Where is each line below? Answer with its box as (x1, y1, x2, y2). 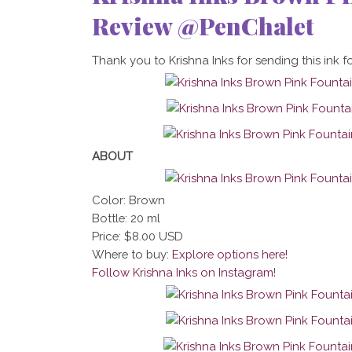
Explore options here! (171, 247, 288, 262)
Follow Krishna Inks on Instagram (91, 266, 273, 280)
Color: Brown (91, 193, 165, 207)
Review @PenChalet (91, 10, 314, 42)
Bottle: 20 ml (91, 211, 160, 225)
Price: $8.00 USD (91, 229, 183, 244)
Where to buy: (91, 247, 172, 262)
